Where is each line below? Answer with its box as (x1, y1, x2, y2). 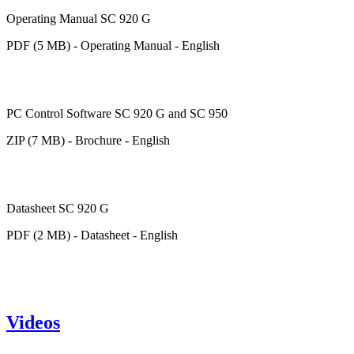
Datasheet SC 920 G (6, 201, 109, 216)
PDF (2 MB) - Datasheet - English (6, 228, 178, 243)
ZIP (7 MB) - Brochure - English (6, 134, 170, 148)
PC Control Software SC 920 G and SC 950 (6, 107, 228, 121)
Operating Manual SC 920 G (6, 12, 151, 26)
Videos (6, 312, 60, 333)
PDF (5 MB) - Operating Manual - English (6, 39, 220, 53)
